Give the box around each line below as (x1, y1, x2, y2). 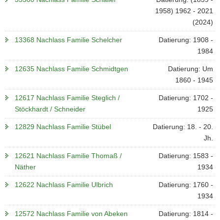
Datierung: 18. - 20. (152, 123, 213, 131)
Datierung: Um (167, 65, 213, 73)
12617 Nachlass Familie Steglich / (15, 94, 120, 102)
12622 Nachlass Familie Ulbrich (15, 181, 113, 189)
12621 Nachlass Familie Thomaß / (15, 152, 122, 160)
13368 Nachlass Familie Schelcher (15, 36, 122, 44)
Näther (15, 163, 36, 171)
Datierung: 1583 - (158, 152, 213, 160)
